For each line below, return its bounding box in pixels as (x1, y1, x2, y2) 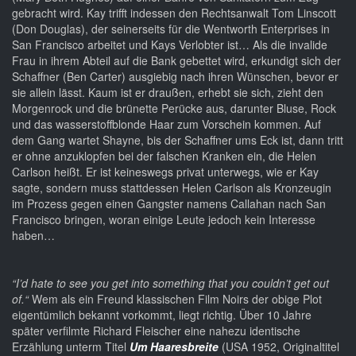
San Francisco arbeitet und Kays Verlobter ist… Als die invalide (12, 37, 327, 53)
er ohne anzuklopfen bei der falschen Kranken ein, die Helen (12, 148, 316, 164)
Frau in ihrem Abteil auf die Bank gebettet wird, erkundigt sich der (12, 52, 341, 69)
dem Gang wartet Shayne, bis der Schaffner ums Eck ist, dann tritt (12, 132, 343, 149)
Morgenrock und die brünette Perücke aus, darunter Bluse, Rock (12, 100, 336, 117)
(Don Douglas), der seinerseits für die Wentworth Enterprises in (12, 21, 330, 37)
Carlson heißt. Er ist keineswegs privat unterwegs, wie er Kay (12, 164, 319, 180)
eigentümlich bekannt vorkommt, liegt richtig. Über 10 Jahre (12, 307, 311, 323)
